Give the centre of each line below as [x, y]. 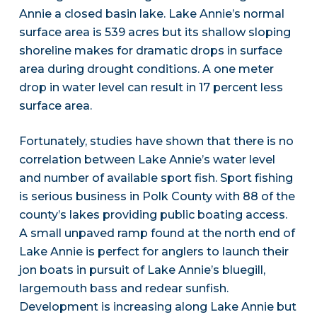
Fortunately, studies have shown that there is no [156, 142]
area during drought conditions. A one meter [146, 69]
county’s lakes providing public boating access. [153, 215]
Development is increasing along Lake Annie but [157, 307]
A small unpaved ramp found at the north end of [157, 234]
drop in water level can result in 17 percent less [151, 88]
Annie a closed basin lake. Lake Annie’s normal [151, 14]
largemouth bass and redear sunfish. [123, 289]
